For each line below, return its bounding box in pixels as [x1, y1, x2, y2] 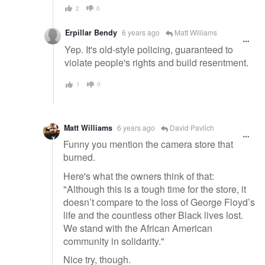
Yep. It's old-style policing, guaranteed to [64, 43, 233, 57]
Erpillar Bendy [65, 27, 117, 38]
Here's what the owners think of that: [63, 169, 214, 183]
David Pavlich [168, 122, 214, 132]
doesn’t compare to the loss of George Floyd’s [63, 195, 255, 209]
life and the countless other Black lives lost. [63, 208, 243, 222]
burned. [63, 150, 95, 164]
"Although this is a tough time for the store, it [63, 182, 246, 196]
